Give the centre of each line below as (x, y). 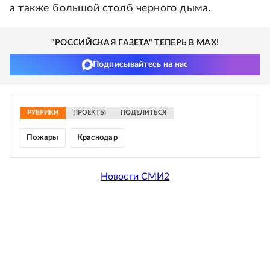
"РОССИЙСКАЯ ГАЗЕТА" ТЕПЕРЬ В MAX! (135, 43)
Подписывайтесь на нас (140, 64)
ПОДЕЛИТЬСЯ (143, 112)
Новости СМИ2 (135, 176)
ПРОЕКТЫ (89, 112)
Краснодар (97, 138)
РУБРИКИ (43, 112)
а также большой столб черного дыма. (110, 8)
